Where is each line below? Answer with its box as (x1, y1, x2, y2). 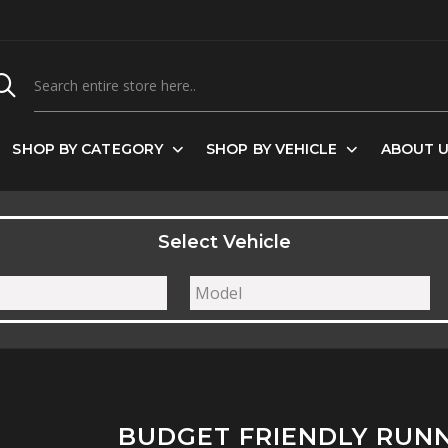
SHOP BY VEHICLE (206, 140, 338, 158)
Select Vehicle (157, 231, 291, 253)
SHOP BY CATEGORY (12, 140, 164, 158)
